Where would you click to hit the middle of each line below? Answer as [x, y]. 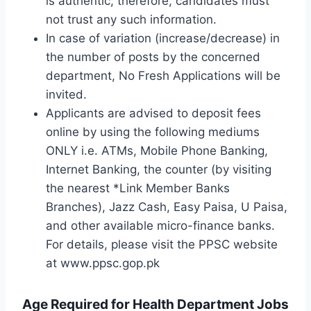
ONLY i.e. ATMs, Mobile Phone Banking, [157, 151]
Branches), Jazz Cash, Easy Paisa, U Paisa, [167, 207]
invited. [66, 95]
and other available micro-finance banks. [160, 226]
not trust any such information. [131, 20]
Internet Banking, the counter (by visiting [159, 170]
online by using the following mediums [153, 132]
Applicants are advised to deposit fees [153, 114]
